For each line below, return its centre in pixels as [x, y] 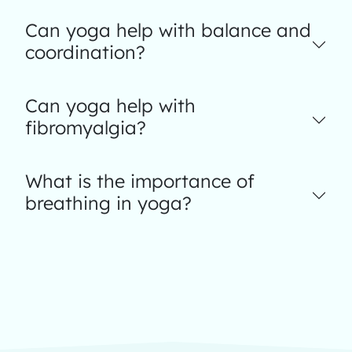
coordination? [85, 52]
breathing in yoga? [108, 203]
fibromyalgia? [86, 128]
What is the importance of [140, 181]
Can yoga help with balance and [168, 30]
